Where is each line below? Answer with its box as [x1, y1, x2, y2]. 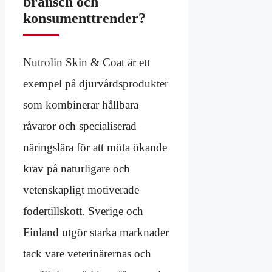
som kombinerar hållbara [23, 98, 138, 111]
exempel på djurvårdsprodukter [23, 76, 168, 90]
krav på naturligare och [23, 161, 130, 175]
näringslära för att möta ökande [23, 140, 167, 154]
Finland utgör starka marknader [23, 225, 169, 239]
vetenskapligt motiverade [23, 183, 139, 196]
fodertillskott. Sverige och [23, 204, 143, 217]
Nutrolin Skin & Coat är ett [23, 55, 150, 69]
